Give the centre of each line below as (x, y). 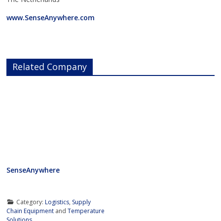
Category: (30, 202)
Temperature (86, 211)
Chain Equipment (30, 211)
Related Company (50, 66)
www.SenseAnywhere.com (51, 17)
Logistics (57, 202)
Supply (81, 202)
